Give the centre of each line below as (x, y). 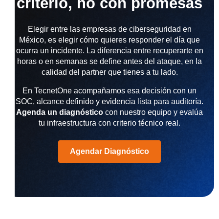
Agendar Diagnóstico (109, 152)
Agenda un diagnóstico (60, 112)
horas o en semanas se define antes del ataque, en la (109, 62)
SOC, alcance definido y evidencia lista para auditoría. (109, 102)
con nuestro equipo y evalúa (153, 112)
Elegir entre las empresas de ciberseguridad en (109, 29)
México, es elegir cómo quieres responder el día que (109, 40)
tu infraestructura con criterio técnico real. (109, 123)
